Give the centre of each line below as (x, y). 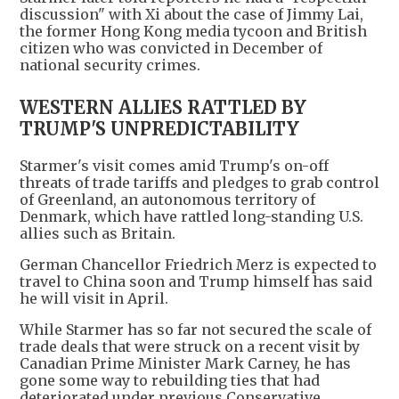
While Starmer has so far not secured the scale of (195, 330)
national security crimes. (110, 65)
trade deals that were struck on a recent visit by (190, 347)
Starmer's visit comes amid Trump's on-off (174, 166)
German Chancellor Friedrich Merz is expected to (198, 265)
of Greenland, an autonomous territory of (167, 200)
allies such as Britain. (98, 234)
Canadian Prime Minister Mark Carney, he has (185, 364)
